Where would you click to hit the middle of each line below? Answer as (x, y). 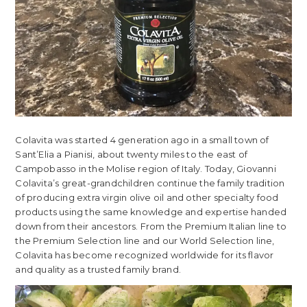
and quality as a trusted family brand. (98, 269)
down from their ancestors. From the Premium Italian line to (151, 226)
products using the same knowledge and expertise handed (151, 211)
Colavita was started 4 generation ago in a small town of (142, 139)
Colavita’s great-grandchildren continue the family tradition (150, 183)
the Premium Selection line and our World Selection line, (145, 240)
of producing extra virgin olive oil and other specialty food (147, 197)
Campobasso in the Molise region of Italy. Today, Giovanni (146, 168)
